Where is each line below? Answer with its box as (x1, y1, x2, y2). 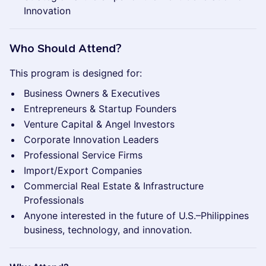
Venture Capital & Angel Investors (24, 118, 175, 130)
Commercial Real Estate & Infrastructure (24, 180, 204, 192)
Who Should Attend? (9, 42, 122, 55)
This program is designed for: (9, 67, 142, 79)
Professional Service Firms (24, 149, 142, 161)
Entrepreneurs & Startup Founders (24, 103, 176, 115)
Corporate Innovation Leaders (24, 134, 159, 145)
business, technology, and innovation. (24, 224, 192, 236)
